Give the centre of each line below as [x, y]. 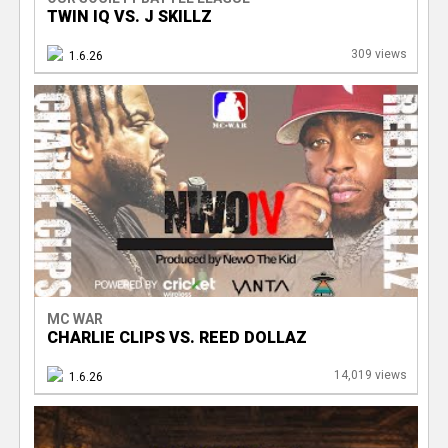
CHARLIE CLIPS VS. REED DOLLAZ [176, 337]
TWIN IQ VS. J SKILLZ [129, 16]
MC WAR [74, 318]
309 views [378, 53]
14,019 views [370, 374]
